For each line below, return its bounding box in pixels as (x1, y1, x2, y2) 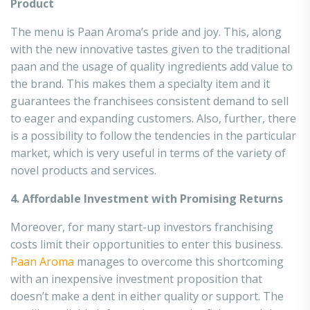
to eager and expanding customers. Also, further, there (10, 111, 296, 126)
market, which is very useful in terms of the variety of (10, 145, 286, 161)
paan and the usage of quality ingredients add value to (10, 59, 293, 74)
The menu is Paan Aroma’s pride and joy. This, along (10, 24, 282, 39)
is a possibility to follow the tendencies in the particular (10, 128, 296, 143)
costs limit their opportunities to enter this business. (10, 237, 283, 252)
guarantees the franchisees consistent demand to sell (10, 93, 289, 109)
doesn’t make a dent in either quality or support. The (10, 289, 284, 304)
